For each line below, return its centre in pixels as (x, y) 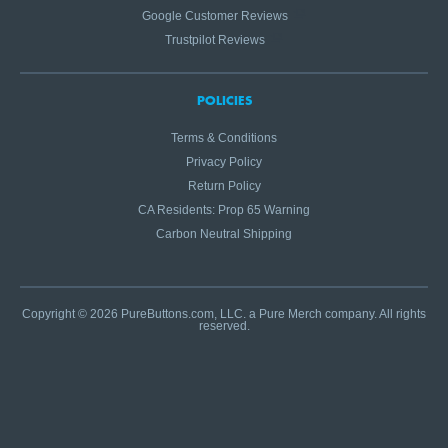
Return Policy (224, 186)
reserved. (224, 326)
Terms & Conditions (224, 138)
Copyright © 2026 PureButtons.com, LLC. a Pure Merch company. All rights (224, 314)
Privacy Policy (224, 162)
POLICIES (224, 100)
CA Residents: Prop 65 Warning (224, 210)
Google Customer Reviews (214, 16)
